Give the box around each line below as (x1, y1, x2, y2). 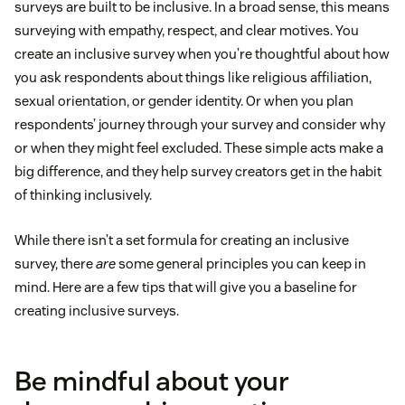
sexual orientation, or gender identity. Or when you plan (14, 92, 353, 110)
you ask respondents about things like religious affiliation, (14, 69, 372, 87)
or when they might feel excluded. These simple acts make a (14, 139, 383, 157)
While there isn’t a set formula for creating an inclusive (14, 231, 349, 250)
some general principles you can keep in (116, 255, 366, 273)
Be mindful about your (14, 363, 289, 400)
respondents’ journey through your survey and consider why (14, 116, 385, 134)
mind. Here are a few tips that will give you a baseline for (14, 278, 357, 297)
